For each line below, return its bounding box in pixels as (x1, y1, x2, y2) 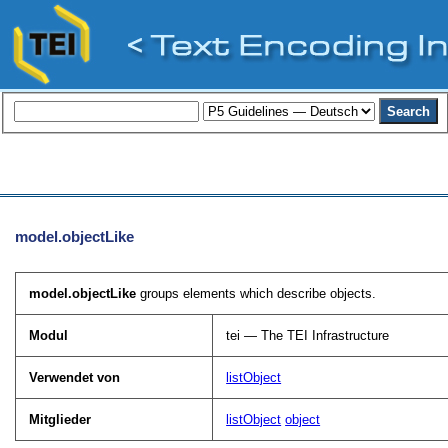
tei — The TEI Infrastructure (226, 327, 390, 343)
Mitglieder (29, 411, 92, 427)
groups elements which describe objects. (136, 285, 377, 301)
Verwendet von (29, 369, 121, 385)
